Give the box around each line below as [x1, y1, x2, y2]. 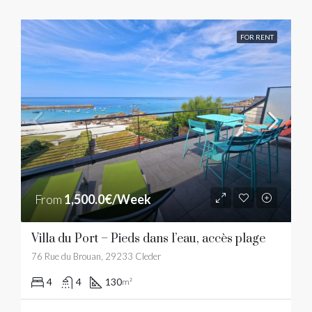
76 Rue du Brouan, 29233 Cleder [31, 251, 161, 262]
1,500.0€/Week [64, 192, 151, 207]
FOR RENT [240, 33, 274, 41]
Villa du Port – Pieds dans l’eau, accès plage [31, 231, 265, 247]
